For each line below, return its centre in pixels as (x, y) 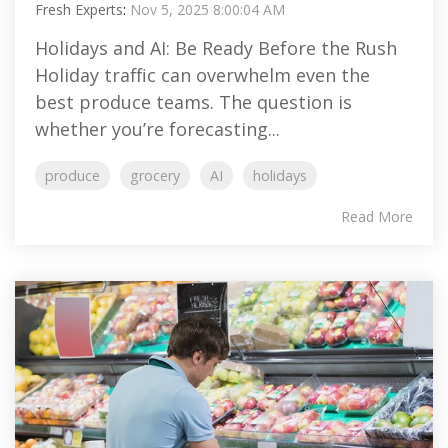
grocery (155, 175)
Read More (377, 216)
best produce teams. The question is (193, 102)
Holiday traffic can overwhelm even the (202, 75)
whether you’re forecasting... (157, 129)
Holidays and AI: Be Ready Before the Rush (216, 48)
